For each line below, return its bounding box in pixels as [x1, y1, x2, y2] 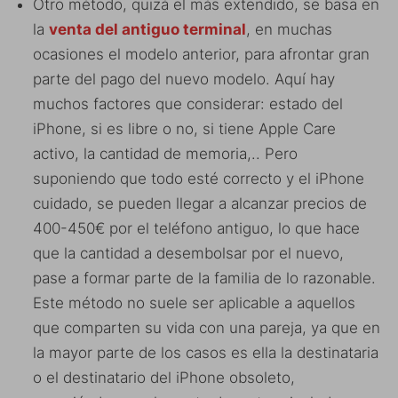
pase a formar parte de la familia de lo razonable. [33, 268, 376, 287]
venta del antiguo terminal [49, 20, 246, 38]
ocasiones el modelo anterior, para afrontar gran [33, 44, 370, 63]
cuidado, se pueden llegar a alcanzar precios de [33, 194, 367, 212]
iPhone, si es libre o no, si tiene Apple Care [33, 119, 336, 138]
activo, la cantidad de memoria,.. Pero [33, 144, 298, 163]
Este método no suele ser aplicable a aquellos [33, 293, 355, 312]
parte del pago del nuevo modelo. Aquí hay [33, 69, 335, 88]
